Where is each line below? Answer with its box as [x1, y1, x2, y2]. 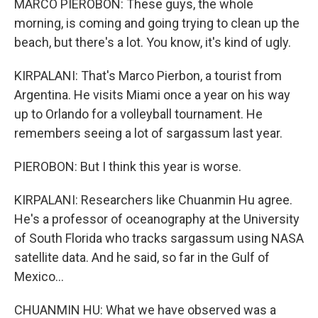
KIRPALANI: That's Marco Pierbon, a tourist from [14, 68, 282, 83]
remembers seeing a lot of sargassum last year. [14, 126, 283, 141]
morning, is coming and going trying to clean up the [14, 16, 300, 31]
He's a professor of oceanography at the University [14, 212, 300, 226]
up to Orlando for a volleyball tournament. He [14, 106, 263, 121]
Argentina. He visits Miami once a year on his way [14, 87, 290, 102]
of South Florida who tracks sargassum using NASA [14, 231, 304, 246]
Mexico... [14, 269, 64, 284]
